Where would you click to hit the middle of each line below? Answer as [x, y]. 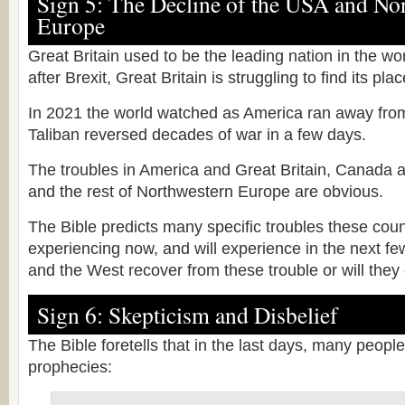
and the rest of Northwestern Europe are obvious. [206, 192]
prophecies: [70, 367]
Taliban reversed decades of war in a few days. [197, 135]
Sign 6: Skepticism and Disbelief [188, 315]
